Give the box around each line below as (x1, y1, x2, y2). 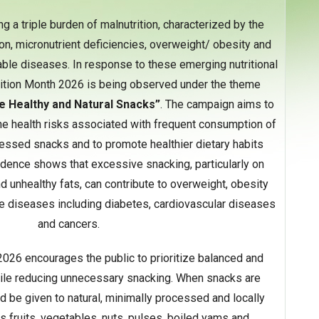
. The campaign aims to (159, 98, 274, 111)
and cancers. (37, 217, 100, 231)
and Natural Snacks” (51, 98, 160, 111)
